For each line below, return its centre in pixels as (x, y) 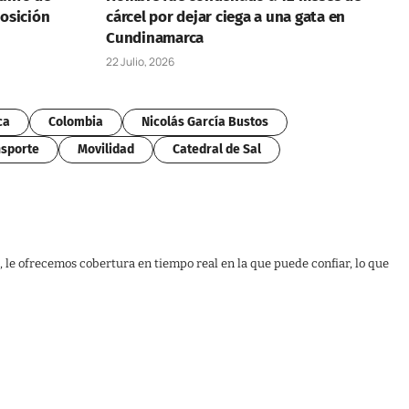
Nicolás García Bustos (205, 121)
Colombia (76, 121)
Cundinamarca (155, 37)
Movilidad (106, 149)
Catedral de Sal (217, 149)
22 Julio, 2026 (140, 61)
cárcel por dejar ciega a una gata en (226, 16)
